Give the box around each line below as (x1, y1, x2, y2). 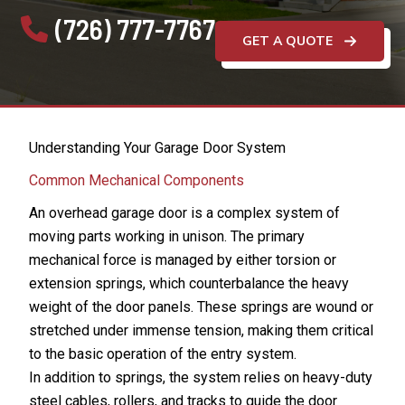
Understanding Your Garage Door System (29, 139, 286, 156)
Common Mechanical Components (29, 172, 244, 189)
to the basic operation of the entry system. (29, 345, 297, 363)
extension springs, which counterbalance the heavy (29, 275, 349, 292)
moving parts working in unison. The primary (29, 228, 305, 245)
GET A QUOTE (242, 32, 333, 50)
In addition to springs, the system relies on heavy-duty (29, 369, 372, 386)
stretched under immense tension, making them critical (29, 322, 373, 339)
